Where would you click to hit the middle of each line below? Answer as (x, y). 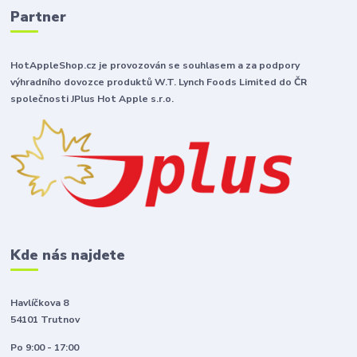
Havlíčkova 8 (40, 303)
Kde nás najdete (68, 255)
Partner (39, 17)
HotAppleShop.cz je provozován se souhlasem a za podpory (155, 65)
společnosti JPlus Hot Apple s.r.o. (92, 98)
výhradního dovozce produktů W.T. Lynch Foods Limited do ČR (159, 82)
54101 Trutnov (45, 320)
